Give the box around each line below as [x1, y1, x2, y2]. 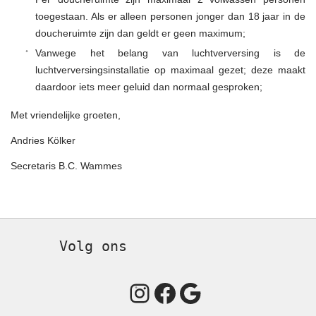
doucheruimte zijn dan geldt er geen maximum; [35, 27, 245, 39]
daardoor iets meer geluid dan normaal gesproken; [35, 80, 262, 92]
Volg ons [59, 237, 127, 255]
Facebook [152, 277, 263, 307]
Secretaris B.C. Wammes [11, 159, 122, 171]
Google [177, 277, 259, 307]
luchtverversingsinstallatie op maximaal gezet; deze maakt [35, 63, 305, 75]
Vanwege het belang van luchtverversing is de [35, 47, 305, 59]
